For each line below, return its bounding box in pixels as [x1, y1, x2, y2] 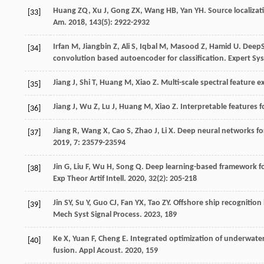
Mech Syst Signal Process [53, 210, 140, 220]
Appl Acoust [79, 246, 121, 256]
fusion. [53, 246, 79, 256]
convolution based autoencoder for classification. [53, 54, 228, 64]
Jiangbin [82, 42, 111, 52]
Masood [170, 42, 199, 52]
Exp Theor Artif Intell [53, 174, 124, 184]
